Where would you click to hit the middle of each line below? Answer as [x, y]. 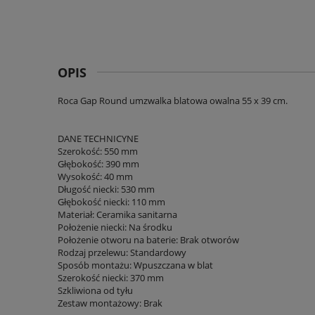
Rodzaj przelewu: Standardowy [122, 253]
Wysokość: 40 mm [95, 177]
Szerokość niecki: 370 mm [111, 278]
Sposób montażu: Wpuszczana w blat [135, 265]
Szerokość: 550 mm [98, 152]
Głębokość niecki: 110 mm [111, 202]
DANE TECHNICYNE [98, 139]
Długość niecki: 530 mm [106, 189]
